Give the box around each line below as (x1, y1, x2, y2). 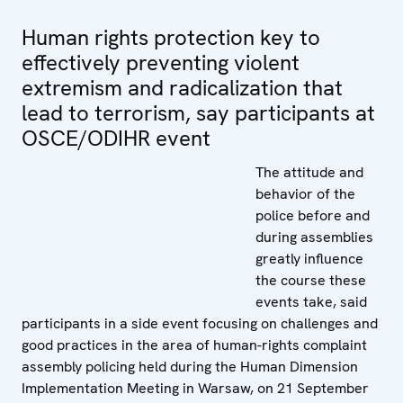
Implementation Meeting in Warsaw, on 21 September (22, 378, 369, 398)
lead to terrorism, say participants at (22, 98, 375, 127)
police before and (255, 205, 370, 225)
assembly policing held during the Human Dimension (22, 356, 358, 376)
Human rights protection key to (22, 22, 320, 51)
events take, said (255, 291, 367, 311)
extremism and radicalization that (22, 73, 343, 102)
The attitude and (255, 162, 363, 182)
